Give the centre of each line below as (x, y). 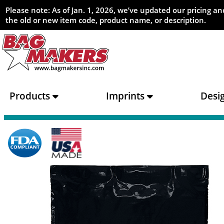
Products (31, 95)
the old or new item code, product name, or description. (106, 20)
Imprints (126, 95)
